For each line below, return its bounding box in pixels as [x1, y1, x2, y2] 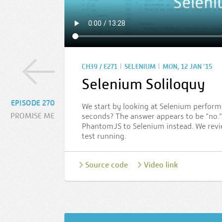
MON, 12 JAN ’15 [163, 62, 212, 71]
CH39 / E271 [82, 62, 117, 71]
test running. [82, 131, 126, 141]
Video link [144, 160, 178, 169]
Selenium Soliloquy [82, 75, 205, 93]
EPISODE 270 [11, 98, 55, 108]
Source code [85, 160, 128, 169]
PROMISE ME [10, 111, 55, 120]
